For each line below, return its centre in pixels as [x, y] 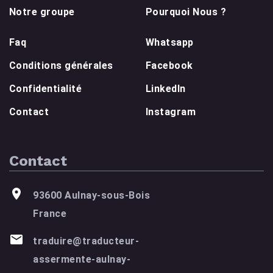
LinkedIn [166, 89]
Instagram [171, 112]
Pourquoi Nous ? [186, 12]
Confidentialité [46, 89]
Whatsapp [170, 43]
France [50, 214]
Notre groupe [42, 12]
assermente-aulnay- [82, 260]
